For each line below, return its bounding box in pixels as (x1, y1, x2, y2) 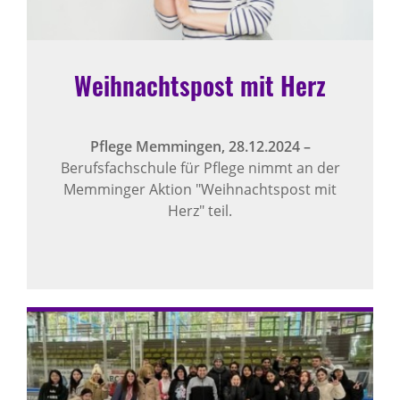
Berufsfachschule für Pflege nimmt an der (60, 158, 340, 179)
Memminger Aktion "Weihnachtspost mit (63, 179, 337, 200)
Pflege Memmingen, (89, 137, 229, 157)
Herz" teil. (168, 201, 232, 221)
